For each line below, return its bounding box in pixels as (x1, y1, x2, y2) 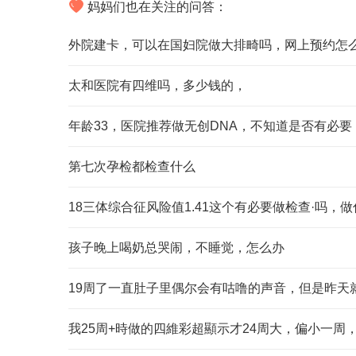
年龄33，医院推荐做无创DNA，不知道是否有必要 (68, 119, 353, 133)
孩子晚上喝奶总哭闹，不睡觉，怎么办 (68, 241, 285, 254)
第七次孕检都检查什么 (68, 160, 196, 173)
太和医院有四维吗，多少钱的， (68, 79, 247, 92)
